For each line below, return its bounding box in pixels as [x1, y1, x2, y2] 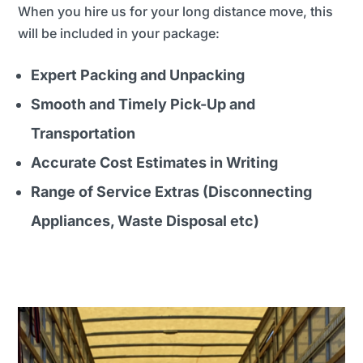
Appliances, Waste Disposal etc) [31, 211, 260, 229]
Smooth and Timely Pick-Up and [31, 95, 256, 113]
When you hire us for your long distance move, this [18, 2, 334, 19]
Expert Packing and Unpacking [31, 66, 246, 83]
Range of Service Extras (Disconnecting [31, 182, 313, 200]
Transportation [31, 124, 136, 142]
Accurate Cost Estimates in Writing [31, 153, 279, 171]
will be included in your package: [18, 24, 220, 41]
